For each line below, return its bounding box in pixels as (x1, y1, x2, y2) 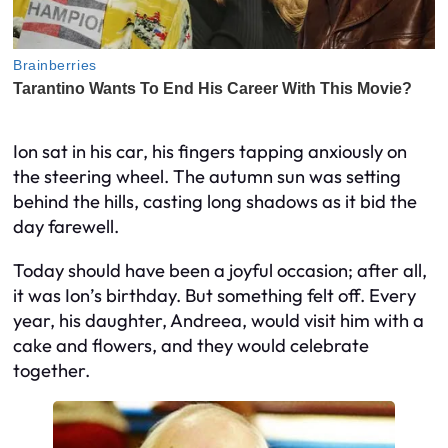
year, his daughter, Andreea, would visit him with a (13, 308, 424, 332)
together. (13, 358, 90, 382)
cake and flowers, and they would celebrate (13, 333, 369, 357)
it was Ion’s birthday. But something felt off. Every (13, 283, 416, 307)
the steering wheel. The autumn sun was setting (13, 165, 401, 189)
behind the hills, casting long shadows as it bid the (13, 190, 417, 214)
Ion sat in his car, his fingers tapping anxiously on (13, 140, 407, 164)
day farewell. (13, 215, 119, 239)
